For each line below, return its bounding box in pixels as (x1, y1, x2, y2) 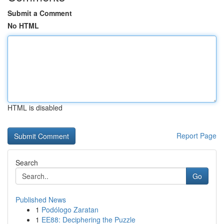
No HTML (7, 20, 39, 30)
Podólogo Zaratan (41, 204, 98, 214)
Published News (15, 194, 66, 204)
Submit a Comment (7, 8, 72, 18)
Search (15, 157, 38, 167)
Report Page (176, 130, 216, 140)
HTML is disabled (7, 102, 62, 112)
